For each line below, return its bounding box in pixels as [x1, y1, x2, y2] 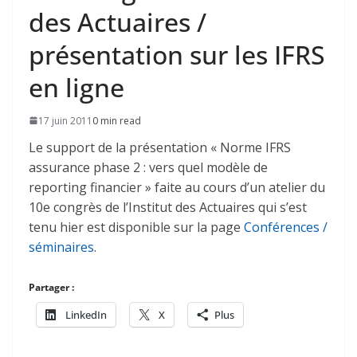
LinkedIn [65, 307, 107, 322]
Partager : [29, 280, 74, 294]
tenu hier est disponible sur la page [29, 218, 244, 236]
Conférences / [244, 218, 328, 236]
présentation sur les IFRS [29, 37, 325, 72]
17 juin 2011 [38, 113, 92, 127]
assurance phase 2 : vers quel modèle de [29, 158, 268, 176]
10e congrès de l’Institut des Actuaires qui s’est [29, 198, 307, 216]
